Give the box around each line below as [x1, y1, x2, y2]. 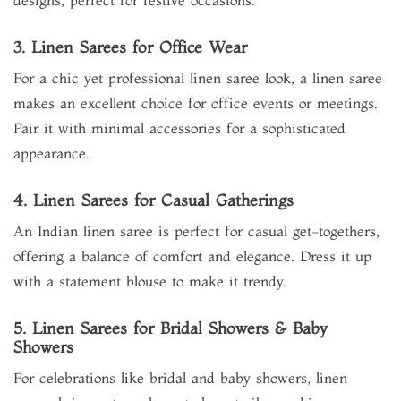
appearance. [13, 144, 90, 162]
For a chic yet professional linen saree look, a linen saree [13, 69, 382, 87]
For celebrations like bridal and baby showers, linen [13, 369, 347, 387]
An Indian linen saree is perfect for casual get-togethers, [13, 222, 380, 240]
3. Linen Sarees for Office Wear [13, 37, 247, 57]
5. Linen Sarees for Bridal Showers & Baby [13, 318, 328, 338]
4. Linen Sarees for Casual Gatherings [13, 190, 294, 210]
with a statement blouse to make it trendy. [13, 272, 286, 290]
